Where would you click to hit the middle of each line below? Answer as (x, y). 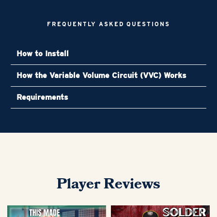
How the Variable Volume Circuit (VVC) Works (102, 75)
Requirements (43, 97)
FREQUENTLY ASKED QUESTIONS (108, 24)
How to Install (43, 53)
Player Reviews (108, 184)
